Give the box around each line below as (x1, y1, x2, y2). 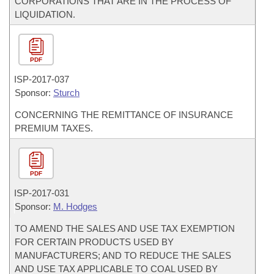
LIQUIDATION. (15, 9, 75, 20)
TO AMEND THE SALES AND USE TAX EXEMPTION (15, 223, 235, 234)
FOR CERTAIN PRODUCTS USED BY (15, 237, 174, 247)
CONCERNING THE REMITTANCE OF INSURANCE (15, 109, 233, 120)
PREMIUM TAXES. (15, 123, 93, 133)
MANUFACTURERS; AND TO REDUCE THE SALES (15, 250, 231, 261)
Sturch (53, 87, 80, 98)
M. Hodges (53, 201, 97, 212)
